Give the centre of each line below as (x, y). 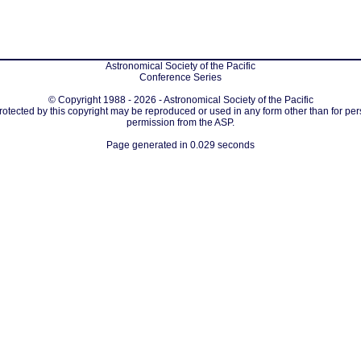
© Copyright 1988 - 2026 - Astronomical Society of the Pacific (180, 100)
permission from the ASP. (180, 122)
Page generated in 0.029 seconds (180, 145)
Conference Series (180, 77)
